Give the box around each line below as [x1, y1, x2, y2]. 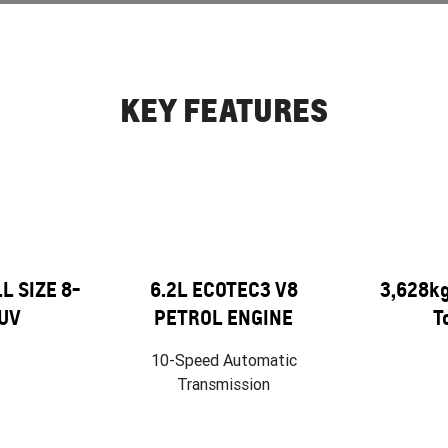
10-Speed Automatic [150, 349, 297, 370]
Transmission [177, 373, 271, 394]
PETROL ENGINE [154, 305, 294, 330]
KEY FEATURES [120, 89, 328, 130]
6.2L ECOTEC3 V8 [149, 277, 298, 302]
